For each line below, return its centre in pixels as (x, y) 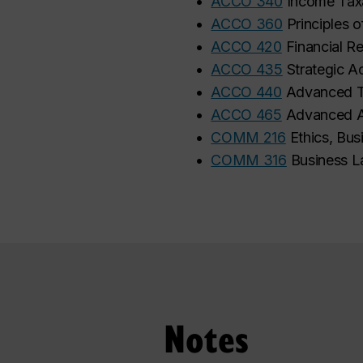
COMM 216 (248, 137)
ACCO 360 (247, 24)
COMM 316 (249, 160)
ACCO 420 (246, 47)
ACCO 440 (246, 92)
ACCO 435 (247, 69)
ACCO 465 (246, 115)
